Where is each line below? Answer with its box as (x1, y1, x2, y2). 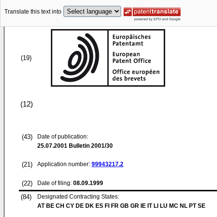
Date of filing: (37, 180, 72, 186)
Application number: (37, 161, 92, 168)
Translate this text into (4, 8, 62, 15)
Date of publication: (37, 133, 88, 140)
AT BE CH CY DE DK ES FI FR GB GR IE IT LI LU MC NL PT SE (37, 202, 205, 209)
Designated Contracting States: (37, 193, 119, 200)
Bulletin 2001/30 (67, 142, 113, 149)
